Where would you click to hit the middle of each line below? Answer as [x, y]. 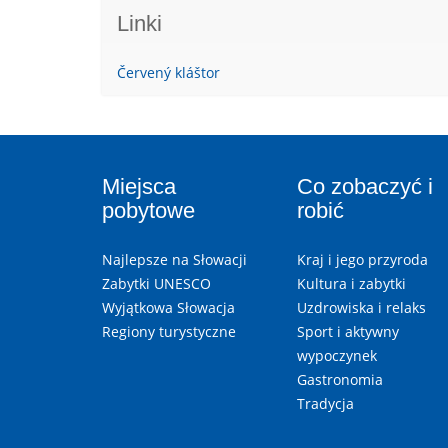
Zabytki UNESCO [156, 283]
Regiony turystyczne [169, 331]
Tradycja [325, 403]
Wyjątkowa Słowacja [168, 307]
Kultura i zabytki [351, 283]
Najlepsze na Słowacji [174, 259]
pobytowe [148, 210]
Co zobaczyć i [365, 186]
